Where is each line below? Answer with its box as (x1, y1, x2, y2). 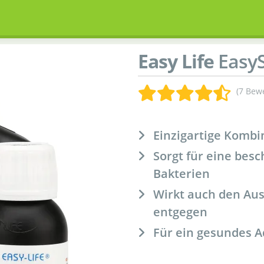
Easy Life (138, 48, 214, 74)
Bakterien (153, 166, 210, 181)
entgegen (153, 204, 207, 220)
